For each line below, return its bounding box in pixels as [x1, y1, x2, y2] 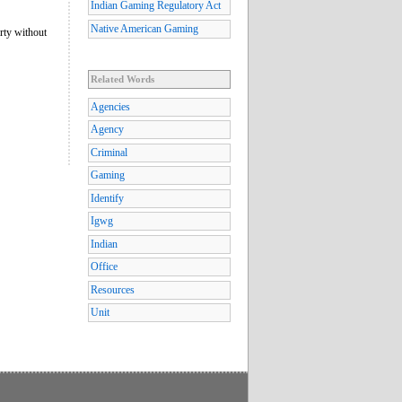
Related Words [91, 73, 154, 84]
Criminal [91, 145, 127, 159]
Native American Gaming [91, 22, 198, 35]
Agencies [91, 100, 130, 113]
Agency [91, 123, 124, 136]
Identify [91, 191, 124, 205]
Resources [91, 283, 135, 296]
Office [91, 260, 118, 274]
